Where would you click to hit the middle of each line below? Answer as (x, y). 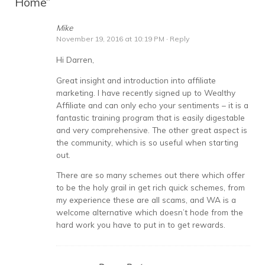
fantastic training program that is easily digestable (151, 117)
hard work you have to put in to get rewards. (141, 224)
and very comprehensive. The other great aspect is (152, 130)
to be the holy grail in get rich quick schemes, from (151, 187)
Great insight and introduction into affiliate (136, 80)
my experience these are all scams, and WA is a (146, 200)
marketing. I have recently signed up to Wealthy (146, 92)
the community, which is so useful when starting (147, 142)
